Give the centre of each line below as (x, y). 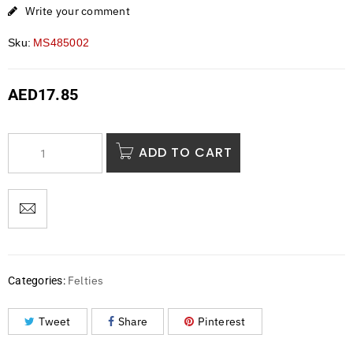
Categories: (37, 281)
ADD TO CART (185, 153)
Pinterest (222, 322)
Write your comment (78, 11)
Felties (85, 281)
